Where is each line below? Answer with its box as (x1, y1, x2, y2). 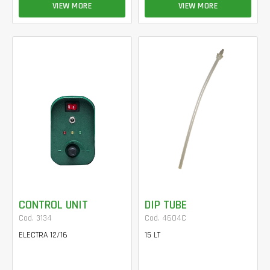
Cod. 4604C (145, 212, 186, 224)
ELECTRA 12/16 (19, 229, 67, 240)
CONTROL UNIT (19, 196, 88, 213)
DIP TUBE (145, 196, 187, 213)
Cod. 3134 (19, 212, 52, 224)
